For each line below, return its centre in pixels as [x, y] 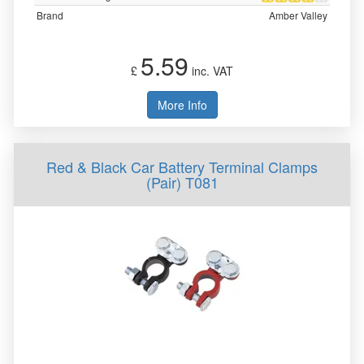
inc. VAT [211, 71]
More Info [182, 105]
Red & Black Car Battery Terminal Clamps [182, 167]
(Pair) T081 [182, 182]
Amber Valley [298, 15]
